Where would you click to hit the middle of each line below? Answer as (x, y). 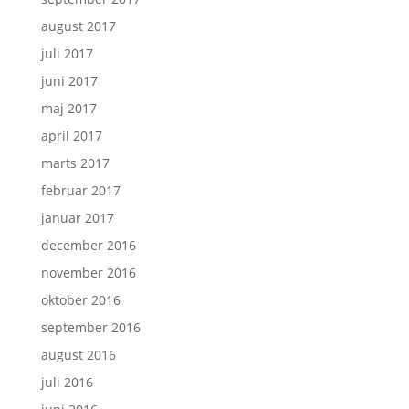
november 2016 (88, 273)
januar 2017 (77, 218)
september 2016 (90, 327)
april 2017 (71, 136)
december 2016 (88, 245)
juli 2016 (67, 382)
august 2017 (78, 26)
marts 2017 (75, 163)
